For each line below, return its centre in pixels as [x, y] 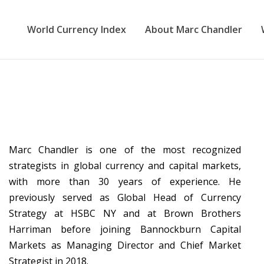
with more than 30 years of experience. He [125, 181]
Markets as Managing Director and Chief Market [125, 245]
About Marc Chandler [194, 29]
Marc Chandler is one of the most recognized [125, 150]
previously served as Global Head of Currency [125, 197]
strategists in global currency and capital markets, [125, 166]
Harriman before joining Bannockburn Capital [125, 229]
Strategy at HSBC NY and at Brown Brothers [125, 213]
